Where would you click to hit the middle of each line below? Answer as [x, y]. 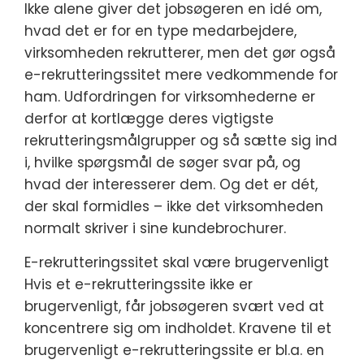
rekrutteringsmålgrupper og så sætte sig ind [181, 141]
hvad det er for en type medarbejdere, [160, 31]
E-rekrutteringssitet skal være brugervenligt [177, 262]
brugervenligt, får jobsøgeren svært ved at [174, 306]
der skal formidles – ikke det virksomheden [174, 206]
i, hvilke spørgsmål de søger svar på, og [162, 162]
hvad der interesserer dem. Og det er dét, [171, 184]
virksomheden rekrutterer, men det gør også [180, 53]
